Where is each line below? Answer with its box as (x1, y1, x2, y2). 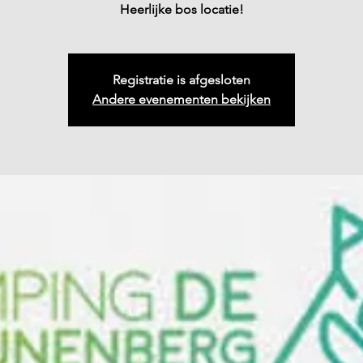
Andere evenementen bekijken (92, 92, 271, 107)
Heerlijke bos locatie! (119, 2, 244, 17)
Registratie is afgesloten (113, 72, 250, 88)
